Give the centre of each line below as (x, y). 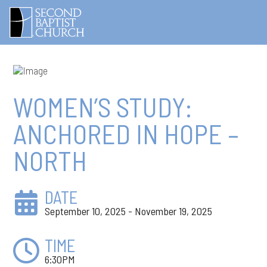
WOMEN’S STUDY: (103, 107)
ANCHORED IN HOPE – (126, 133)
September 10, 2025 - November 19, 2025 (128, 211)
